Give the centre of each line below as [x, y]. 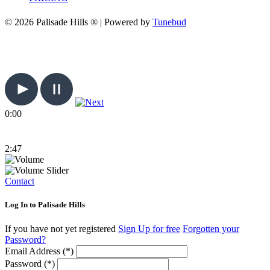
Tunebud [169, 22]
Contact [20, 181]
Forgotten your [211, 228]
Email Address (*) [39, 251]
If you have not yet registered [61, 228]
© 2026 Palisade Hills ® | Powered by [79, 22]
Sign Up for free [149, 228]
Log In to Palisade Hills [45, 205]
